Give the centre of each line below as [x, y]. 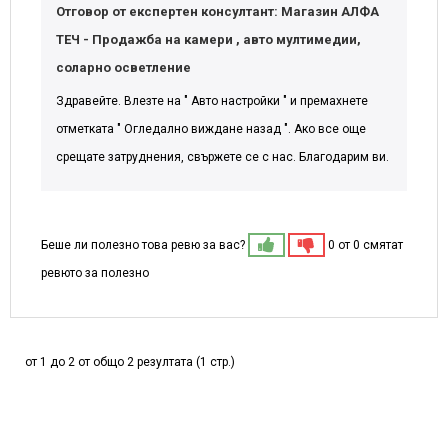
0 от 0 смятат [365, 244]
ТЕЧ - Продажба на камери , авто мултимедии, [208, 39]
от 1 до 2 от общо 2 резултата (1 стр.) [130, 361]
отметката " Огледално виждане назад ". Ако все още [211, 128]
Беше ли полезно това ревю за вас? [144, 244]
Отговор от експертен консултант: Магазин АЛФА [217, 11]
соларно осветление [123, 67]
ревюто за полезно [95, 272]
